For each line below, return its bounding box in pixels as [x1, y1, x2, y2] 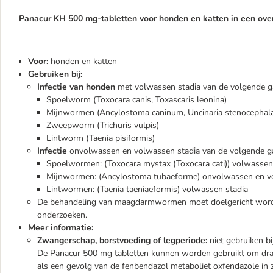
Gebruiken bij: [28, 68, 82, 80]
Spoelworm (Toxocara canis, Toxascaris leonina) [46, 94, 227, 105]
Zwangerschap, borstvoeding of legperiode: [37, 235, 207, 246]
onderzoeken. [37, 209, 87, 221]
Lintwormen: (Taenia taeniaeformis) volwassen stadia [46, 183, 248, 195]
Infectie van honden [37, 81, 115, 93]
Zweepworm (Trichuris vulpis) [46, 119, 159, 131]
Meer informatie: [28, 222, 93, 233]
